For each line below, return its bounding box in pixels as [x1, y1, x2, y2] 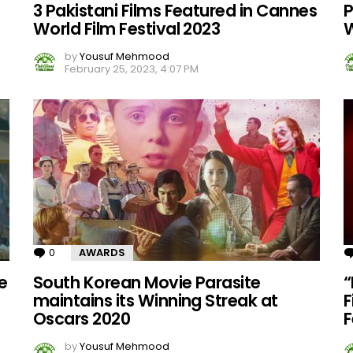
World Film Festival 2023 [32, 17, 221, 41]
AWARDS [78, 245, 125, 261]
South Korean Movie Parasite [32, 271, 261, 295]
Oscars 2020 [32, 307, 131, 331]
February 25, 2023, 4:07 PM [64, 61, 199, 77]
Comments [58, 245, 116, 261]
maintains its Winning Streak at [32, 289, 278, 313]
